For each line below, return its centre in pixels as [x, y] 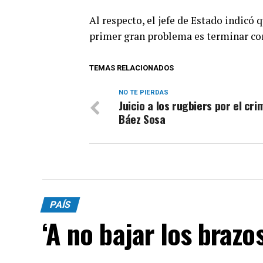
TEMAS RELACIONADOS [131, 68]
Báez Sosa [142, 119]
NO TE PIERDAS [144, 92]
